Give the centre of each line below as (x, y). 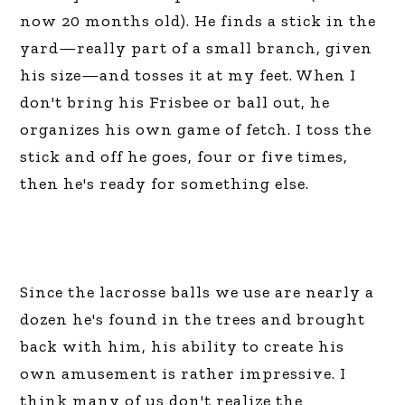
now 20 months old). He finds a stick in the (198, 21)
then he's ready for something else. (165, 184)
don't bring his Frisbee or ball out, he (175, 103)
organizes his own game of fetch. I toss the (196, 130)
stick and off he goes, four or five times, (184, 157)
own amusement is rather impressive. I (184, 374)
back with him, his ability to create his (183, 347)
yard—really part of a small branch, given (197, 48)
